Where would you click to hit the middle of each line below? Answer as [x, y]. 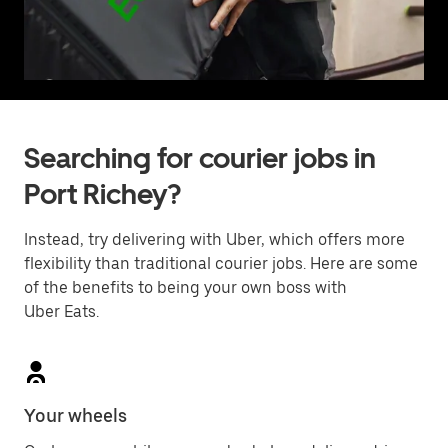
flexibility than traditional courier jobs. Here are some [221, 263]
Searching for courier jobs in [200, 158]
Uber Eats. [61, 311]
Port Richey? [102, 194]
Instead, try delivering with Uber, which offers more [214, 239]
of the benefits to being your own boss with [185, 287]
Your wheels [75, 415]
